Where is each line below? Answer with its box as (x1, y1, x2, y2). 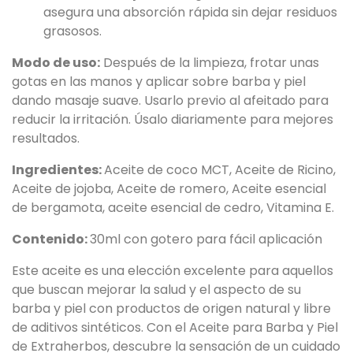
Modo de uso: (12, 53, 100, 72)
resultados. (12, 128, 80, 147)
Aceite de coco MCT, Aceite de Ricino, (104, 160, 336, 179)
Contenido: (12, 229, 90, 248)
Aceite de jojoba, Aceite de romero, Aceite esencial (12, 179, 326, 198)
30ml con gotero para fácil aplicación (90, 229, 322, 248)
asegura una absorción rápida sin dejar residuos (43, 2, 337, 21)
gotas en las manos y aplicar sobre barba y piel (12, 72, 306, 91)
